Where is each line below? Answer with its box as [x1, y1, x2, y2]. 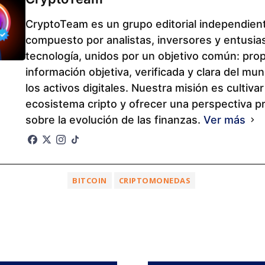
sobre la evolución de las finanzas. [25, 114, 203, 126]
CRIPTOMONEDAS [118, 175, 190, 186]
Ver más [203, 114, 245, 126]
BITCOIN [72, 175, 107, 186]
